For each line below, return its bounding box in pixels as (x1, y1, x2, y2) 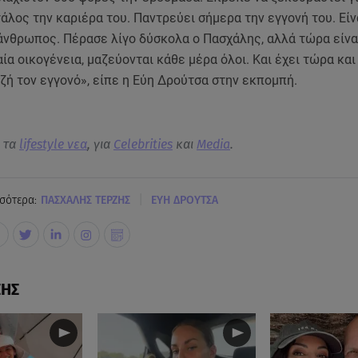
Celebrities (113, 137, 173, 153)
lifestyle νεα (18, 137, 87, 153)
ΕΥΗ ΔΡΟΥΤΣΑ (150, 193, 218, 207)
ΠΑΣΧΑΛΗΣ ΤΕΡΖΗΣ (40, 193, 130, 207)
